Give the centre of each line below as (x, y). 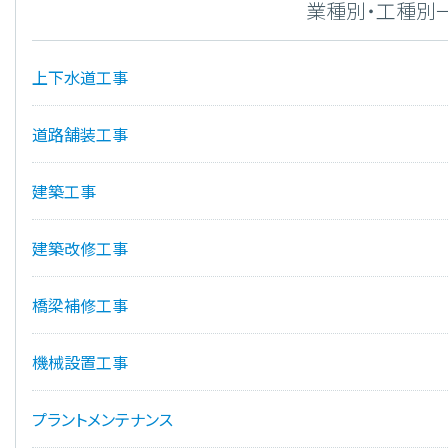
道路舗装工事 (80, 134)
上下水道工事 (80, 77)
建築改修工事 (80, 248)
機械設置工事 (80, 362)
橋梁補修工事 (80, 305)
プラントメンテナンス (102, 419)
